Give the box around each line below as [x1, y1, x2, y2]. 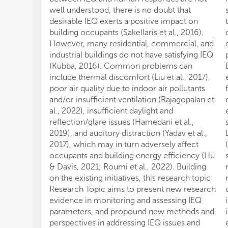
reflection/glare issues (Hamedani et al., [49, 117, 194, 127]
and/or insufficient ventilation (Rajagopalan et [49, 95, 214, 104]
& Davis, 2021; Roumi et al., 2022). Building [49, 162, 206, 172]
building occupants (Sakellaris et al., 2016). [49, 27, 204, 37]
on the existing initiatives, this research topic [49, 173, 211, 183]
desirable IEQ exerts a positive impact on [49, 16, 198, 26]
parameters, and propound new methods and [49, 207, 214, 216]
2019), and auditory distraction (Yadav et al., [49, 128, 207, 138]
